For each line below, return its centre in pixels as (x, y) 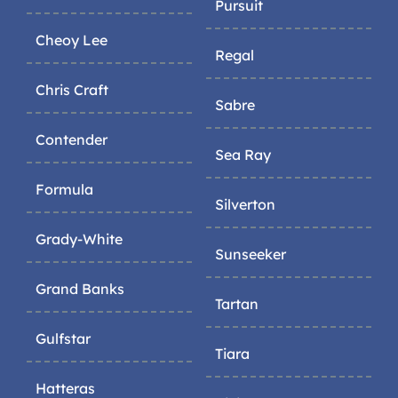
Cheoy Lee (72, 40)
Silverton (245, 205)
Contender (72, 140)
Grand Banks (80, 289)
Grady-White (79, 239)
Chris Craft (72, 90)
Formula (64, 190)
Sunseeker (251, 255)
